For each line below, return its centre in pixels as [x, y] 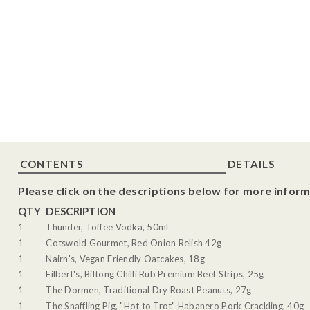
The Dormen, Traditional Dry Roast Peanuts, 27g [149, 290]
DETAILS [252, 164]
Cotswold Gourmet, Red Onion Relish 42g [134, 243]
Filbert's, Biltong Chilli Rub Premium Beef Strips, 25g [155, 274]
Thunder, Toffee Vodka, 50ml [107, 227]
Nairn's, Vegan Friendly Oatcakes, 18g [125, 258]
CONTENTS [52, 164]
